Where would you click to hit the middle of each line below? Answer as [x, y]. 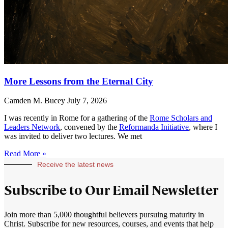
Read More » [25, 154]
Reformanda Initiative [154, 127]
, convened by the [90, 127]
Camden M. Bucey [36, 101]
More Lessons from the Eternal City [79, 81]
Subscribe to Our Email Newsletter [111, 190]
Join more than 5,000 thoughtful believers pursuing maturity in [104, 214]
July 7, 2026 [87, 101]
